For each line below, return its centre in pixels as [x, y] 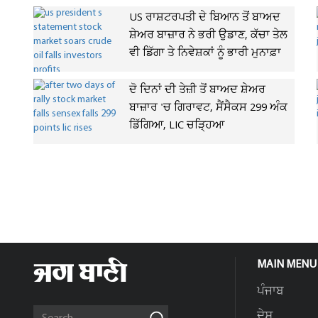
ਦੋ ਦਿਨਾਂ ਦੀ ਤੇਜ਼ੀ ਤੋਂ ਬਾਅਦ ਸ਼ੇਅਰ [197, 90]
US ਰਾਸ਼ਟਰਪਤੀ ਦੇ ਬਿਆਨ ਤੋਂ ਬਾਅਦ [205, 18]
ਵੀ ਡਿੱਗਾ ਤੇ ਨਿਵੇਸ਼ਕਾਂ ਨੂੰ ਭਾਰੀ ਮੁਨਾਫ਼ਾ [205, 53]
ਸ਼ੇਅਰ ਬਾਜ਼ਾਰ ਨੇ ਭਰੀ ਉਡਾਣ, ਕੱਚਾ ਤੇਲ [208, 35]
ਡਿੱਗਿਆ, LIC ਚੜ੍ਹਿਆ [177, 126]
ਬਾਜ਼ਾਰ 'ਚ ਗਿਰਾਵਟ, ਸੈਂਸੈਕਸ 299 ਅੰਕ [208, 108]
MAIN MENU [287, 265]
